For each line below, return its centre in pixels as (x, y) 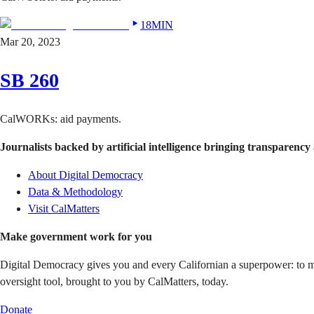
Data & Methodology (75, 191)
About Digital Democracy (86, 175)
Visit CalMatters (64, 208)
